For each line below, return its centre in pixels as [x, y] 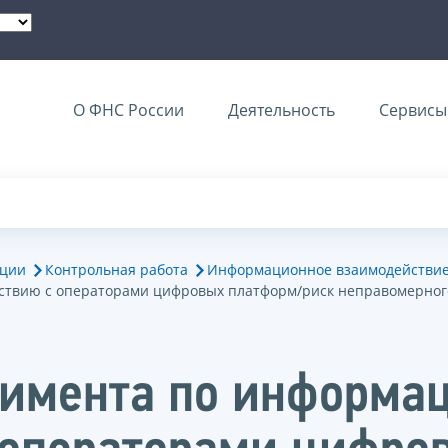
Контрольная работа [116, 269]
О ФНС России [128, 110]
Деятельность [281, 110]
